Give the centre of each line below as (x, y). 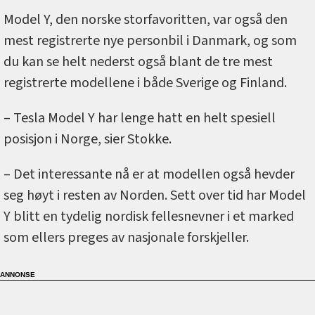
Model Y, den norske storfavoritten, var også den (146, 20)
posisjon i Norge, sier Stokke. (88, 140)
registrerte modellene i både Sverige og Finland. (145, 83)
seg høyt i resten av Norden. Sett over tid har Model (155, 196)
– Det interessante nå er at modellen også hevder (149, 175)
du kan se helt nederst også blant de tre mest (138, 62)
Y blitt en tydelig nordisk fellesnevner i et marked (149, 217)
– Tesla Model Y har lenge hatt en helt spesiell (140, 118)
